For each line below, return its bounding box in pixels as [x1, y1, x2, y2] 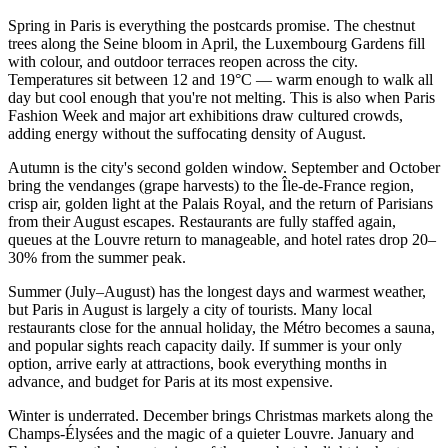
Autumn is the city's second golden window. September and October [8, 159, 440, 177]
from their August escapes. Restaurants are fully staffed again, [8, 213, 396, 231]
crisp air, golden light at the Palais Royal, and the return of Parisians [8, 195, 433, 213]
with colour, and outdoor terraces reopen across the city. [8, 53, 358, 71]
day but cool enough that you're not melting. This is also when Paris [8, 89, 435, 107]
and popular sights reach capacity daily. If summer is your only [8, 337, 402, 355]
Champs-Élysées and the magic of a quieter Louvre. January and [8, 425, 414, 443]
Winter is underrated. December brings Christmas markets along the [8, 407, 433, 425]
